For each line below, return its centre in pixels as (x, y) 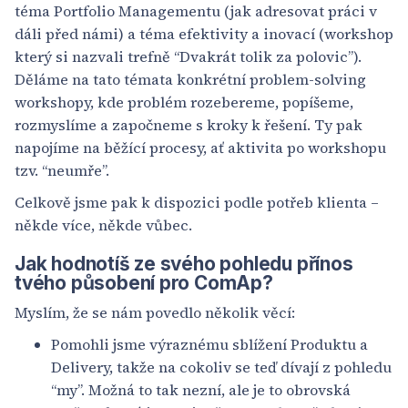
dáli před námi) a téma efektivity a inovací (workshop (204, 34)
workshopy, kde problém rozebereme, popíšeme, (184, 102)
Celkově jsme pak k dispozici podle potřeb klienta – (197, 203)
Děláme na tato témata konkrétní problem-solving (190, 80)
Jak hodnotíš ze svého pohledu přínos (184, 264)
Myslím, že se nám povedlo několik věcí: (155, 313)
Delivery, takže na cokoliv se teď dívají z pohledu (221, 367)
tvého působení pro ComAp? (144, 283)
